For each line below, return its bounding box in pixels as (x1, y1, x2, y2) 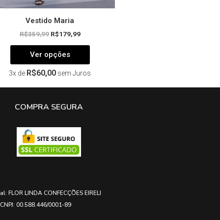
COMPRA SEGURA (15, 101, 83, 112)
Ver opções (29, 50, 70, 59)
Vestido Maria (26, 16, 74, 25)
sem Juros (57, 69, 91, 77)
